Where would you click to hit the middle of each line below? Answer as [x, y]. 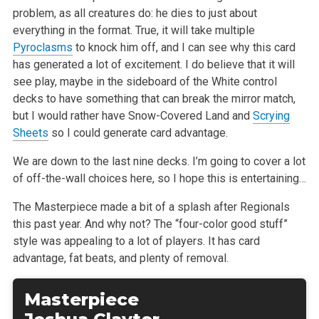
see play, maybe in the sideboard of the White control [145, 81]
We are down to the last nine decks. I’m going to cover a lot [159, 161]
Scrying [271, 115]
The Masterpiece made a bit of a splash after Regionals [151, 206]
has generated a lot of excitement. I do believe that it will [153, 64]
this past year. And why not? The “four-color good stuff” [150, 224]
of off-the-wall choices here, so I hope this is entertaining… [159, 178]
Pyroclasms [42, 47]
